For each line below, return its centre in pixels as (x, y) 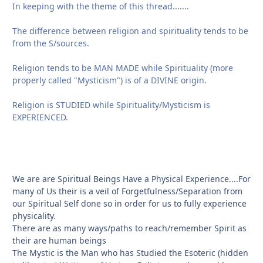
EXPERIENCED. (40, 117)
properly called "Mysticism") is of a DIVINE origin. (109, 80)
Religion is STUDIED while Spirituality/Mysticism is (111, 105)
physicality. (34, 216)
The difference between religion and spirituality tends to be (130, 31)
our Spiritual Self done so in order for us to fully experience (129, 204)
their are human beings (60, 241)
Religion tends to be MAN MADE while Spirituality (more (123, 68)
